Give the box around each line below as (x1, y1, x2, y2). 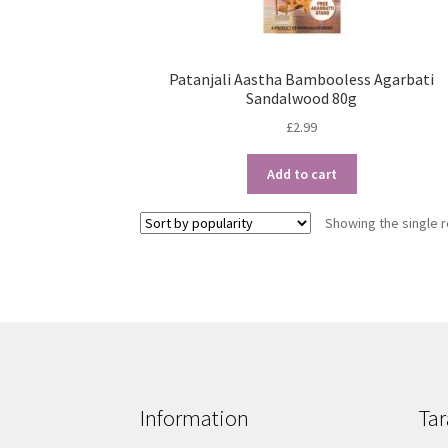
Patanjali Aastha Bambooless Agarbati (169, 68, 435, 89)
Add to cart (266, 165, 337, 184)
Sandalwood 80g (246, 87, 358, 108)
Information (140, 403, 250, 432)
